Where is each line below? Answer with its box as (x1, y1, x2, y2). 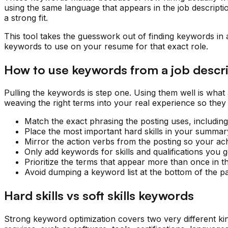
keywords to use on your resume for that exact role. (4, 41, 208, 51)
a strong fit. (4, 12, 48, 23)
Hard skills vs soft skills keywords (4, 188, 194, 204)
